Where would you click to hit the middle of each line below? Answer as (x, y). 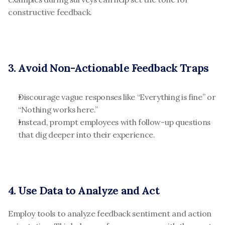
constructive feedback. (50, 12)
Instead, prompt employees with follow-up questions (114, 122)
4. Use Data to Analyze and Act (84, 191)
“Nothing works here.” (58, 109)
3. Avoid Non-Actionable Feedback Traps (108, 68)
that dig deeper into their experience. (87, 135)
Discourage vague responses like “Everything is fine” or (117, 97)
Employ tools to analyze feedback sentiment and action (110, 213)
